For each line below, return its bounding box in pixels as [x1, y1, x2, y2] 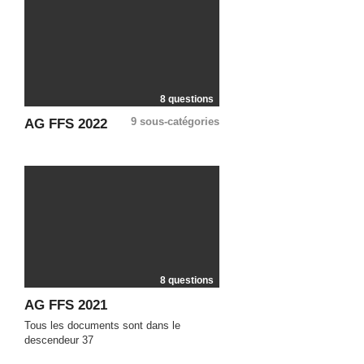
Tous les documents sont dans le [24, 319, 180, 331]
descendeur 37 [24, 334, 93, 346]
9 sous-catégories [131, 115, 219, 128]
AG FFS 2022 [24, 116, 107, 132]
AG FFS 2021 [24, 297, 107, 313]
